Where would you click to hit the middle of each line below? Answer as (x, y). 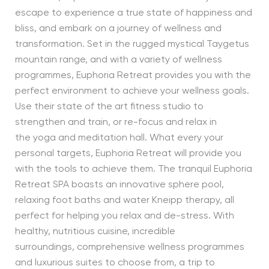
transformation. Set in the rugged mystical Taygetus (132, 45)
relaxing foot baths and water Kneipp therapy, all (124, 201)
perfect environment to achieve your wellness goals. (132, 92)
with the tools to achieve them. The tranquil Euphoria (133, 170)
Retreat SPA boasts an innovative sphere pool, (119, 185)
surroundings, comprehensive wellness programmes (129, 248)
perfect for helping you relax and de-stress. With (124, 216)
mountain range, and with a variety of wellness (118, 60)
